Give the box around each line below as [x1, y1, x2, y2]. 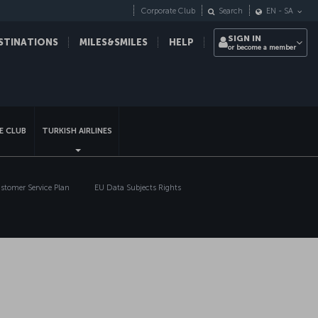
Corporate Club [141, 6, 195, 16]
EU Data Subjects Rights [94, 183, 182, 192]
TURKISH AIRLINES [41, 126, 112, 136]
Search [219, 6, 243, 16]
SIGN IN [228, 33, 261, 43]
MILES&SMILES [79, 37, 148, 48]
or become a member [228, 43, 296, 52]
